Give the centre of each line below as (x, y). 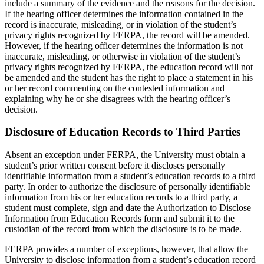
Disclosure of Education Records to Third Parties (123, 132)
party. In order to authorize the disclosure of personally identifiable (128, 187)
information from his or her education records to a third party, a (121, 197)
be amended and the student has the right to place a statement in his (129, 77)
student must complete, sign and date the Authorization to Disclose (128, 208)
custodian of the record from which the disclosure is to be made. (123, 229)
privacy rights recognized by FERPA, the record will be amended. (127, 35)
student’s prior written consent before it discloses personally (115, 166)
